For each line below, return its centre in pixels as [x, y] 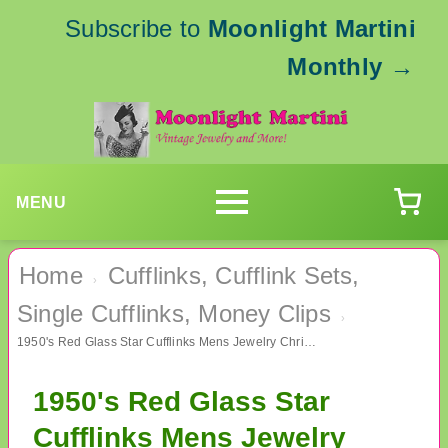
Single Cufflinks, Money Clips [174, 314]
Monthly [335, 66]
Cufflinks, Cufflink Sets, [233, 276]
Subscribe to [136, 28]
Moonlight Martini [311, 28]
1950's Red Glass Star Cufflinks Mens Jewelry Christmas [309, 342]
